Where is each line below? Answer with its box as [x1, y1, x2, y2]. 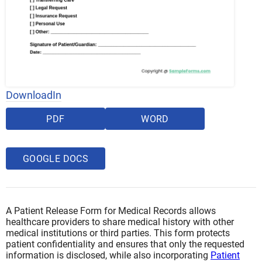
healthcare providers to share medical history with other [6, 216, 234, 228]
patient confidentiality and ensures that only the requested [6, 239, 244, 250]
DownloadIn [6, 89, 61, 102]
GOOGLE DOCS [22, 153, 89, 165]
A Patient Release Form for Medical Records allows [6, 205, 216, 217]
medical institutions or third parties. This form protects [6, 227, 230, 239]
